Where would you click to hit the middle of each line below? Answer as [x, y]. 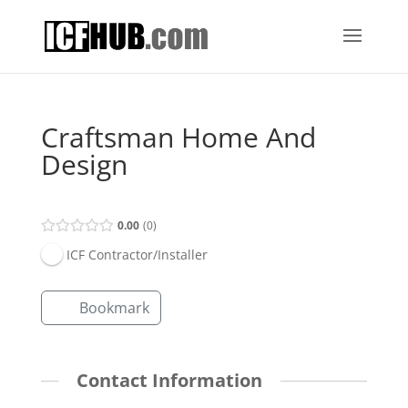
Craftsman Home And [178, 137]
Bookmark [114, 308]
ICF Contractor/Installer [137, 254]
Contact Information [169, 381]
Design [84, 164]
